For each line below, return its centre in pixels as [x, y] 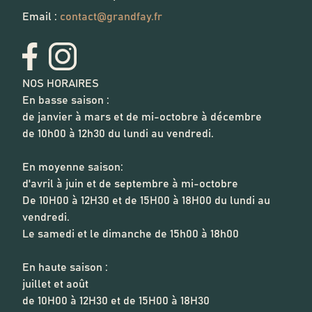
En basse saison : [66, 100]
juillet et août [57, 284]
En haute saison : [67, 267]
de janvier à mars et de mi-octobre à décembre [142, 117]
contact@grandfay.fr [111, 16]
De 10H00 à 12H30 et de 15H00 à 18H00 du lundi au [147, 200]
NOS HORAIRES [61, 83]
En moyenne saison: [73, 167]
